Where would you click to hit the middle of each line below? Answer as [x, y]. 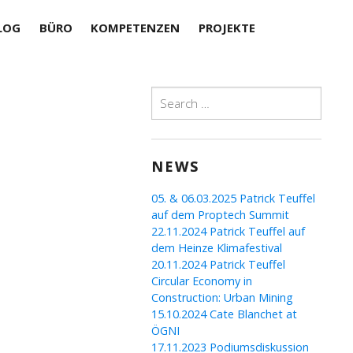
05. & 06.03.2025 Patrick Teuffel [234, 198]
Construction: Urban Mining [223, 297]
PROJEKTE [227, 28]
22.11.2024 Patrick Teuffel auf [229, 231]
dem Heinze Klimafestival [217, 248]
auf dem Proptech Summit [221, 215]
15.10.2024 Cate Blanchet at [225, 314]
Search [168, 94]
